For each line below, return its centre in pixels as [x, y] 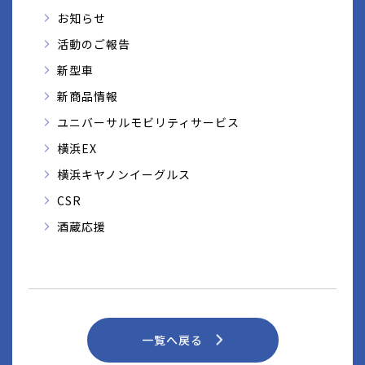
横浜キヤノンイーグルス [124, 174]
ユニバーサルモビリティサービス [148, 122]
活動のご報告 [94, 44]
